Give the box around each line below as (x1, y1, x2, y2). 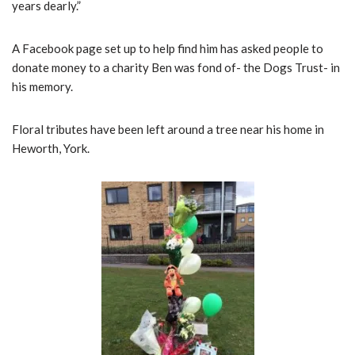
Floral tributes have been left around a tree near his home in (12, 122, 324, 137)
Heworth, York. (12, 141, 90, 156)
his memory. (12, 79, 73, 94)
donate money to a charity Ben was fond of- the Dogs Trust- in (12, 60, 340, 75)
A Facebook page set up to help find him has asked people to (12, 41, 323, 56)
